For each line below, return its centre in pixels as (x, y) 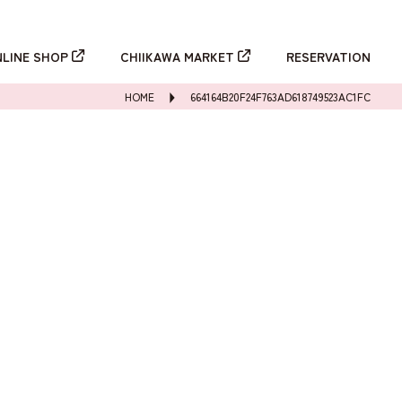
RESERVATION (328, 57)
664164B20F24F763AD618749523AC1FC (280, 96)
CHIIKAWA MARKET (177, 57)
